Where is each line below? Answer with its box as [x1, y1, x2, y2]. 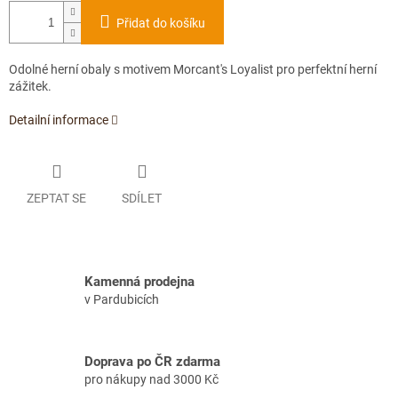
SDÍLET [122, 190, 162, 205]
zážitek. [9, 79, 52, 94]
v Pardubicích [84, 292, 159, 307]
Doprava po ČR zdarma [84, 354, 220, 370]
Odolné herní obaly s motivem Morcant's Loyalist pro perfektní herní [9, 62, 377, 77]
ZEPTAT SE [27, 190, 86, 205]
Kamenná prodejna [84, 274, 195, 291]
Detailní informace [9, 113, 108, 128]
